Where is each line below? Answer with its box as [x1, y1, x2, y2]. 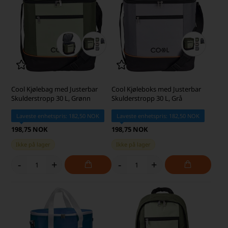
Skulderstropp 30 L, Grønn [11, 94, 91, 103]
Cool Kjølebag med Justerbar [11, 84, 98, 94]
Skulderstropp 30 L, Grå [111, 94, 182, 103]
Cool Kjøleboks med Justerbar [111, 84, 201, 94]
